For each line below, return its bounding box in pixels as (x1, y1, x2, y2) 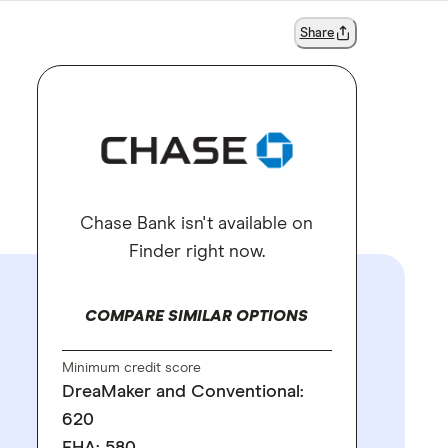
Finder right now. (128, 243, 265, 261)
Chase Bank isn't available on (80, 215, 313, 233)
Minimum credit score (61, 361, 201, 375)
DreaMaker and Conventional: (61, 383, 304, 401)
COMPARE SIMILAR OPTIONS (85, 308, 308, 324)
